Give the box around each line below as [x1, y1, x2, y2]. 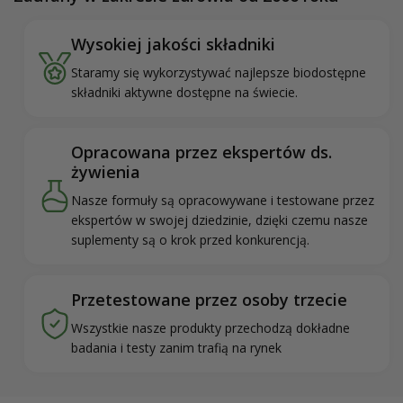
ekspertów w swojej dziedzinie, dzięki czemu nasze [71, 211, 368, 229]
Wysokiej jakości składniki [71, 33, 275, 56]
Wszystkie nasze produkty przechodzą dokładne [71, 319, 350, 337]
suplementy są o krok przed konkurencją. [71, 231, 309, 249]
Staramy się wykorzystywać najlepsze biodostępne [71, 64, 366, 82]
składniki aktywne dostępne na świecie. [71, 84, 298, 102]
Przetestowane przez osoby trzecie [71, 289, 347, 311]
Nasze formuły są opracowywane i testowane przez [71, 192, 374, 210]
